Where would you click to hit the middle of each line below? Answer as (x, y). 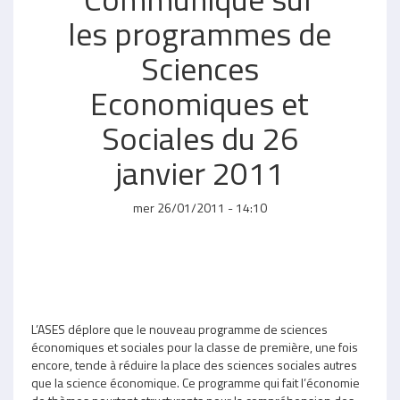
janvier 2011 (200, 172)
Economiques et (200, 103)
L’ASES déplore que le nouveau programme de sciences (179, 329)
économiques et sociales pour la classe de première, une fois (195, 346)
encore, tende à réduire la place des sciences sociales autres (194, 364)
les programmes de (200, 33)
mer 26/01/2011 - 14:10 (200, 207)
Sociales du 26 (200, 137)
